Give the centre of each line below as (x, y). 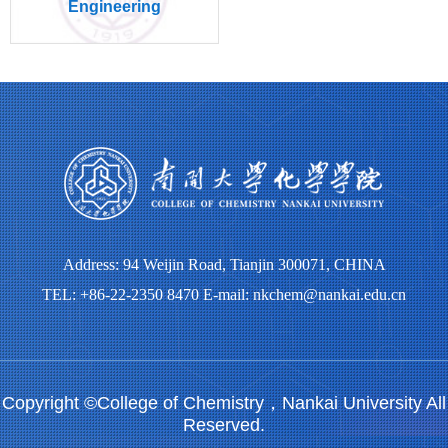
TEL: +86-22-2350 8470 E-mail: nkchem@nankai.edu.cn (224, 294)
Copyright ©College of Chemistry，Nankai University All (224, 402)
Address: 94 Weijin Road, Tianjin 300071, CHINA (224, 264)
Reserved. (224, 424)
